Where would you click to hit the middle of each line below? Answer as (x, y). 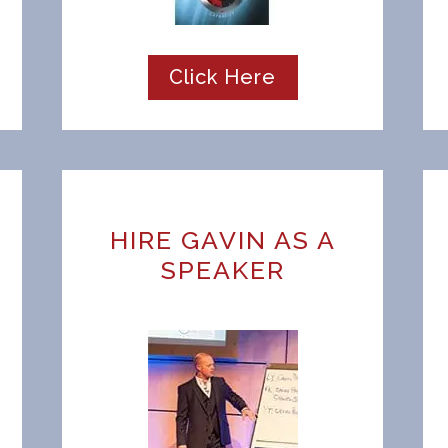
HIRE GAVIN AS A (222, 240)
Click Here (223, 77)
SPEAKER (222, 270)
